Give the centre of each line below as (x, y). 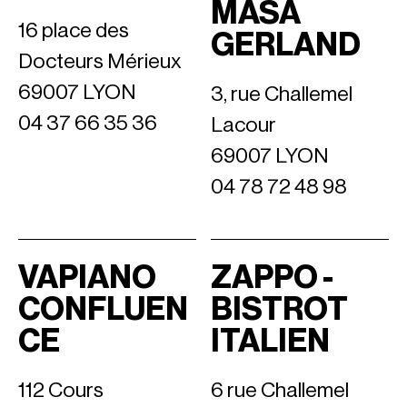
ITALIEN (270, 341)
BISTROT (279, 309)
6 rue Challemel (280, 390)
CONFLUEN (103, 309)
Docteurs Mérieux (100, 61)
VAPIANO (87, 278)
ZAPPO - (272, 278)
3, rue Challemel (282, 94)
